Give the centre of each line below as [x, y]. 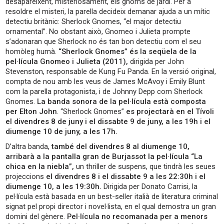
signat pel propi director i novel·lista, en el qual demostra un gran [111, 207]
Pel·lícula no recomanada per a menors [137, 217]
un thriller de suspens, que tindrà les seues [145, 167]
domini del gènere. [36, 217]
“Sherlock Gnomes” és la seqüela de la [128, 52]
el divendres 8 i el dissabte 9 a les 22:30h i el [126, 177]
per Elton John [31, 112]
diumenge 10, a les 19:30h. [54, 187]
